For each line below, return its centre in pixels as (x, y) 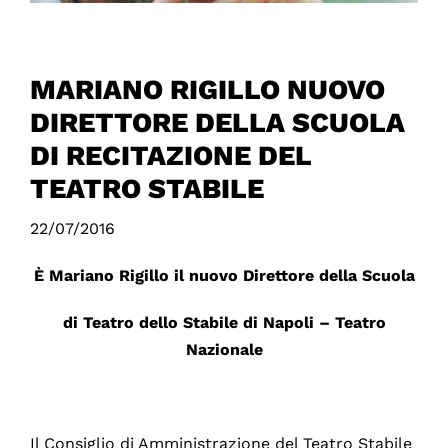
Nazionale (224, 350)
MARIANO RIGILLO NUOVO (207, 90)
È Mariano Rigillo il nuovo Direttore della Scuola (224, 276)
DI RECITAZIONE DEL (170, 156)
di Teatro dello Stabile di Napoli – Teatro (224, 323)
